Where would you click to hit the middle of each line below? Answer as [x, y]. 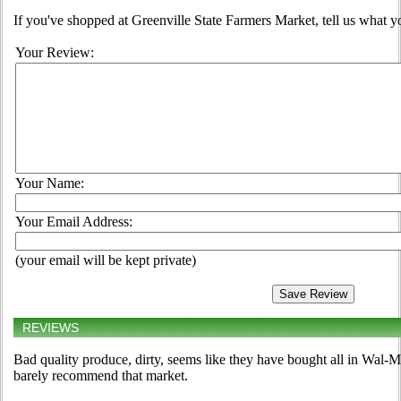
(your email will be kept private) [106, 260]
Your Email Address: [74, 222]
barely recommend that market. [101, 376]
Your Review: [55, 53]
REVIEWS [51, 328]
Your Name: [50, 183]
